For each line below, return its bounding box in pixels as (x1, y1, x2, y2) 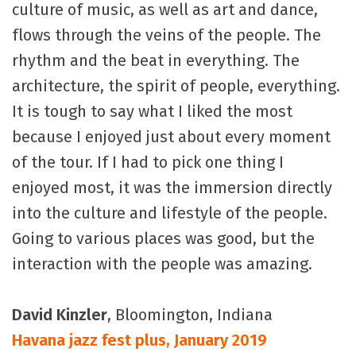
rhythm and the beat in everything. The (12, 51, 300, 71)
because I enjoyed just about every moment (12, 127, 331, 147)
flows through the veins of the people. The (12, 25, 321, 45)
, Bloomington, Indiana (107, 305, 273, 325)
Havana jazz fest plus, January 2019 (12, 331, 267, 350)
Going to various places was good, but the (12, 229, 315, 249)
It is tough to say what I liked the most (12, 102, 292, 122)
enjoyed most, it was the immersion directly (12, 178, 332, 198)
